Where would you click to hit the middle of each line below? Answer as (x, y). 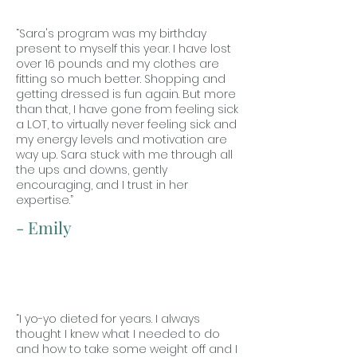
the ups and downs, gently (92, 170)
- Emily (44, 227)
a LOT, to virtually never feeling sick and (126, 124)
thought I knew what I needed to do (118, 334)
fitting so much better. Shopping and (121, 79)
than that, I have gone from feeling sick (127, 109)
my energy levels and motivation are (122, 139)
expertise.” (45, 200)
